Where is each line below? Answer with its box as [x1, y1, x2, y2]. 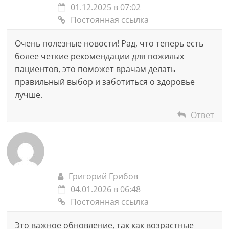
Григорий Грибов [68, 171, 139, 182]
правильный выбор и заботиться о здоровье [15, 76, 195, 87]
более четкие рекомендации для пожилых [15, 51, 185, 62]
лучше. [15, 89, 43, 100]
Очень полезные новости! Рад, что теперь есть [15, 38, 204, 49]
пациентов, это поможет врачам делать [15, 63, 176, 75]
